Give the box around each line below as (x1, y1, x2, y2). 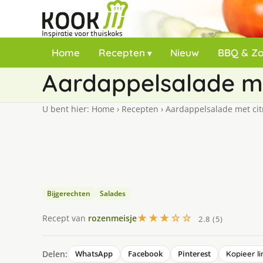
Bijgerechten (47, 188, 90, 198)
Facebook (128, 248, 163, 259)
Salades (100, 188, 126, 198)
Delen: (42, 248, 68, 259)
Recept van (42, 212, 88, 224)
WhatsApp (75, 248, 113, 259)
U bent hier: (42, 103, 92, 114)
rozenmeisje (88, 212, 137, 224)
